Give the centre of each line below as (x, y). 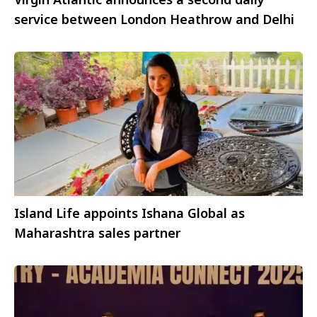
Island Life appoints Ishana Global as (129, 213)
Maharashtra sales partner (97, 233)
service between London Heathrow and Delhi (154, 19)
